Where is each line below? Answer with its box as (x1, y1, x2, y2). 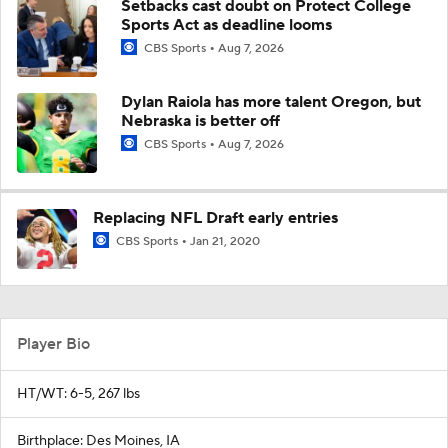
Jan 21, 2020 (190, 233, 260, 249)
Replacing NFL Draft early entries (93, 207, 338, 228)
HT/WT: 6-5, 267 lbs (17, 384, 140, 403)
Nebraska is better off (121, 110, 280, 131)
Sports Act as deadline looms (121, 14, 332, 35)
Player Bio (17, 333, 90, 354)
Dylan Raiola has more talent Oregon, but (121, 91, 421, 112)
